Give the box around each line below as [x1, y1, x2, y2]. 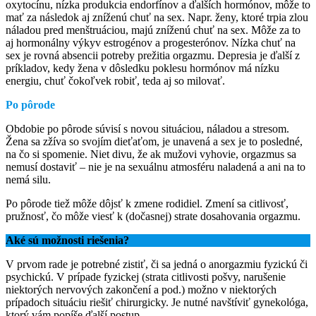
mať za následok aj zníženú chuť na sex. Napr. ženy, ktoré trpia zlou [6, 11, 308, 24]
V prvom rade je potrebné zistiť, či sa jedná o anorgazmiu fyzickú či [6, 258, 308, 271]
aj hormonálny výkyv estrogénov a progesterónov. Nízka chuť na [6, 37, 296, 49]
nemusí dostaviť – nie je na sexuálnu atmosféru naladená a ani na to [6, 161, 305, 174]
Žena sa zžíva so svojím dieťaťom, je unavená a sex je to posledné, [6, 135, 303, 148]
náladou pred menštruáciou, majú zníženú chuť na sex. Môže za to [6, 24, 300, 37]
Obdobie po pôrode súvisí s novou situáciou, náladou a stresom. [6, 123, 289, 135]
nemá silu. [6, 174, 51, 186]
